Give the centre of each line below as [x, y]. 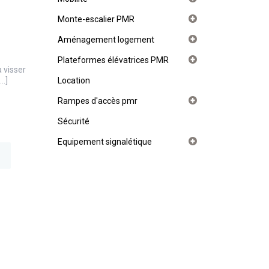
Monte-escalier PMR [96, 19]
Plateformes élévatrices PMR [113, 60]
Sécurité [74, 121]
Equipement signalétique [105, 142]
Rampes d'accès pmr [98, 101]
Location [74, 80]
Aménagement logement [106, 40]
